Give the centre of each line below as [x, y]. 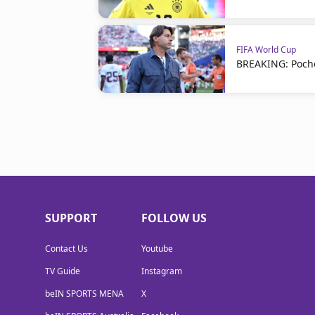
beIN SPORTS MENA [84, 294]
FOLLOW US [174, 218]
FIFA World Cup [266, 50]
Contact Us [66, 249]
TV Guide [63, 271]
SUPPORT [71, 218]
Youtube [157, 249]
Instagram [162, 271]
